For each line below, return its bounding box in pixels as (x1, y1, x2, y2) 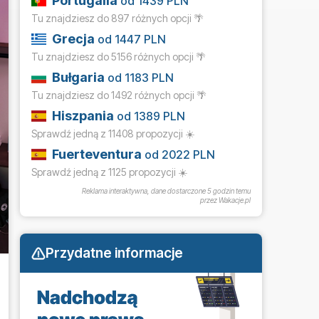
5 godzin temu (207, 187, 251, 196)
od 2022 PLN (142, 147, 216, 162)
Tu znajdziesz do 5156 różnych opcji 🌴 (31, 51, 206, 63)
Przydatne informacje (46, 244, 183, 262)
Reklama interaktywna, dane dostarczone (82, 187, 207, 196)
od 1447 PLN (95, 32, 167, 47)
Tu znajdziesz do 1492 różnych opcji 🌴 (31, 89, 206, 102)
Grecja (52, 31, 95, 47)
